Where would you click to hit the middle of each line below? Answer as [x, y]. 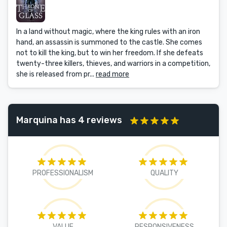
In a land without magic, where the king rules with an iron [108, 32]
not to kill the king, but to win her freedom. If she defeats [110, 53]
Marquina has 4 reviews [69, 120]
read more [112, 74]
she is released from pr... [56, 74]
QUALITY [164, 173]
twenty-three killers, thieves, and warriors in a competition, [113, 64]
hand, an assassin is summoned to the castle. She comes [109, 42]
